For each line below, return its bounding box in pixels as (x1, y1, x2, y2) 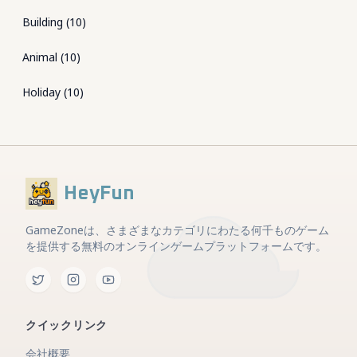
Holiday (22, 84, 61, 100)
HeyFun (64, 184, 135, 203)
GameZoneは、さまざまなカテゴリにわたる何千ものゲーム (25, 222, 329, 237)
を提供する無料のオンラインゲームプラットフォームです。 (25, 238, 327, 253)
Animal (22, 49, 57, 65)
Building (22, 14, 63, 29)
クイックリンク (25, 320, 108, 331)
